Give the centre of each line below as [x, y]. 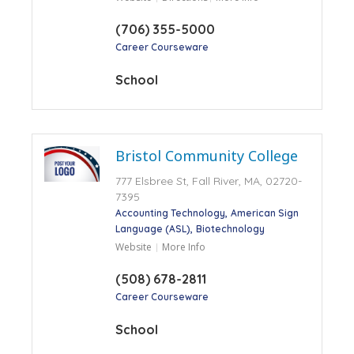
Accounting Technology [170, 213]
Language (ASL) [153, 228]
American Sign [264, 213]
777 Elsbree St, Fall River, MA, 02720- [208, 181]
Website [133, 247]
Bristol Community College [206, 155]
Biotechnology [230, 228]
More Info [183, 247]
